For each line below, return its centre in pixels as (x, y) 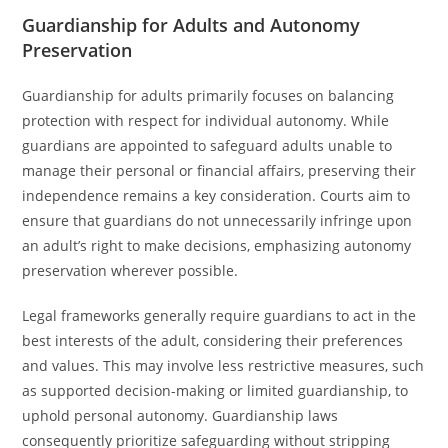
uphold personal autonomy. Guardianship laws (180, 415)
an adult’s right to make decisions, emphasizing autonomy (217, 245)
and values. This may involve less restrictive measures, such (223, 365)
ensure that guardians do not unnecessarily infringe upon (217, 220)
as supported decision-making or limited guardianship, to (215, 390)
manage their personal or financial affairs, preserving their (219, 170)
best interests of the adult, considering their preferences (213, 340)
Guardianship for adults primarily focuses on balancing (208, 95)
